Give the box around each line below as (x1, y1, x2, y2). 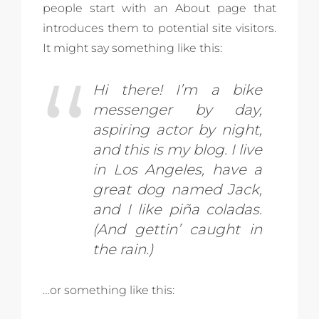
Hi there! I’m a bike (93, 81, 262, 99)
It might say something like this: (43, 41, 222, 56)
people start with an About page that (43, 1, 276, 16)
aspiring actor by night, (93, 121, 262, 139)
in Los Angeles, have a (93, 161, 262, 179)
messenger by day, (93, 101, 262, 119)
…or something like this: (43, 283, 174, 298)
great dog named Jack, (93, 181, 262, 199)
